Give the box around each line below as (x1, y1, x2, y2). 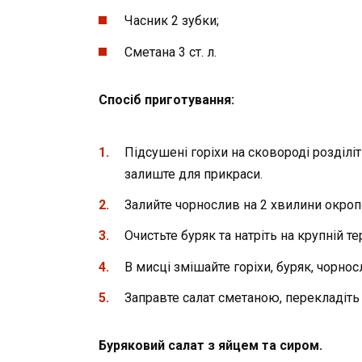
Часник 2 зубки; (124, 13, 219, 29)
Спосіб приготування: (99, 91, 234, 107)
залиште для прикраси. (124, 166, 263, 182)
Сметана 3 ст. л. (124, 44, 217, 60)
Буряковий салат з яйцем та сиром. (99, 337, 322, 353)
